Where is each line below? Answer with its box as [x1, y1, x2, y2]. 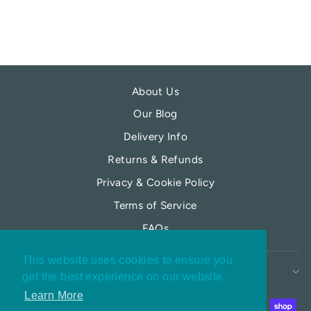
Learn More [24, 289, 84, 302]
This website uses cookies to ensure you [22, 254, 233, 267]
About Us [131, 84, 180, 98]
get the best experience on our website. [22, 271, 226, 283]
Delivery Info [123, 130, 188, 144]
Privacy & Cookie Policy [96, 175, 215, 189]
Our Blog [133, 107, 178, 121]
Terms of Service [114, 198, 197, 212]
